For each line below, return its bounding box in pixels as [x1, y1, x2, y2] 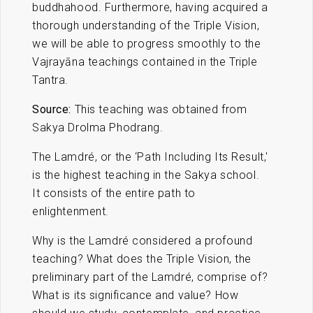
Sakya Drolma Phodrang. [32, 121, 163, 135]
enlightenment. [32, 205, 109, 219]
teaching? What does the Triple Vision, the [32, 252, 252, 266]
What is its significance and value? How [32, 289, 239, 303]
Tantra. [32, 73, 68, 87]
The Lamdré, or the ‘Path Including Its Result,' [32, 150, 268, 164]
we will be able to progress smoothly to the [32, 37, 261, 51]
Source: [32, 103, 75, 117]
